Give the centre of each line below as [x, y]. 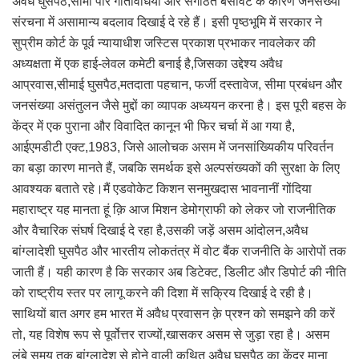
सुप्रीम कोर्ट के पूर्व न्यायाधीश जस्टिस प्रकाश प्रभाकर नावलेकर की [164, 42]
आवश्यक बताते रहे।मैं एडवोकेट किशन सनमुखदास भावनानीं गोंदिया [162, 188]
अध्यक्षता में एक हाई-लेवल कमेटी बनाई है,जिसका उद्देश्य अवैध [147, 63]
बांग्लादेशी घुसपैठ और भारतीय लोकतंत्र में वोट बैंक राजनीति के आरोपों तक [179, 251]
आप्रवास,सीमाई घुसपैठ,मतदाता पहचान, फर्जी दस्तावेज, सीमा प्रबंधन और [177, 84]
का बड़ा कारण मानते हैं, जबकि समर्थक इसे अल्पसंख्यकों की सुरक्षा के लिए [176, 167]
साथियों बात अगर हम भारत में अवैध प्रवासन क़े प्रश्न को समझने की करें [173, 313]
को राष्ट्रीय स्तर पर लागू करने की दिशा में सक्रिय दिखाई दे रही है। [163, 292]
